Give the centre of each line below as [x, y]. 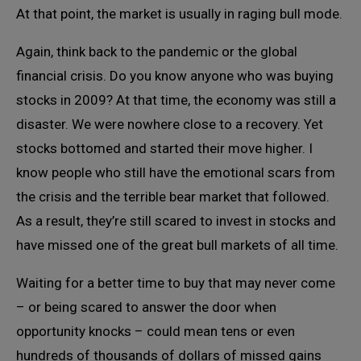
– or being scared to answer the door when [146, 307]
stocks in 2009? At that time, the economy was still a [176, 100]
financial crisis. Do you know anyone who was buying [175, 75]
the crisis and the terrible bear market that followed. [173, 196]
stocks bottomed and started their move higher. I [164, 148]
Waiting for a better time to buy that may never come [176, 282]
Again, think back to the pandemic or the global [157, 51]
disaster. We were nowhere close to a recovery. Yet [170, 124]
